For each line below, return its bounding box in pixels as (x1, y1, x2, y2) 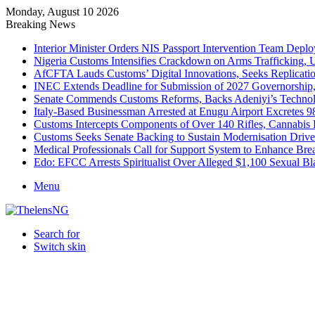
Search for (34, 228, 79, 240)
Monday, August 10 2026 (6, 6, 119, 18)
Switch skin (34, 240, 86, 252)
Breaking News (6, 18, 75, 30)
